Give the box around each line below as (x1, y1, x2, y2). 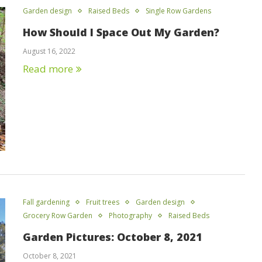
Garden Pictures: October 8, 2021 (23, 230, 202, 244)
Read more (23, 61, 73, 75)
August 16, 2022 (23, 46, 75, 56)
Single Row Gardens (146, 5, 211, 16)
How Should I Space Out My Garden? (23, 25, 219, 39)
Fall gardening (23, 197, 70, 208)
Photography (109, 211, 152, 221)
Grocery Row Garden (23, 211, 92, 221)
